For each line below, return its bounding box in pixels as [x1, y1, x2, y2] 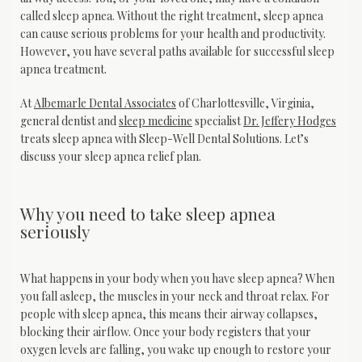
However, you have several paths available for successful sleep [20, 44, 335, 60]
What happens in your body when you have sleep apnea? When [20, 271, 335, 287]
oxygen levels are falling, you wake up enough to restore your [20, 342, 331, 358]
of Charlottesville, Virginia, [176, 95, 314, 112]
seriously [20, 219, 90, 242]
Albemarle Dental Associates [34, 95, 176, 112]
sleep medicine [119, 113, 192, 129]
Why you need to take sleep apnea [20, 201, 276, 225]
